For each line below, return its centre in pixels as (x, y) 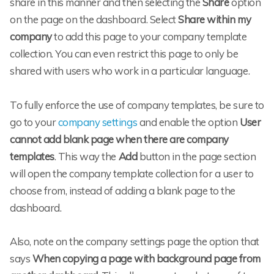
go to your (34, 122)
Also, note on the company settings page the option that (135, 241)
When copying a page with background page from (146, 258)
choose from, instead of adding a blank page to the (123, 190)
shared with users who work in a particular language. (130, 71)
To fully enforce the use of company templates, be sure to (137, 105)
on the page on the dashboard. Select (94, 20)
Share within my (215, 20)
